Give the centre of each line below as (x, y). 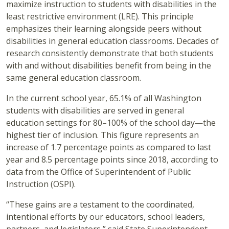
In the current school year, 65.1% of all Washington (104, 98)
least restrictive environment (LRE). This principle (100, 17)
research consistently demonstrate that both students (110, 53)
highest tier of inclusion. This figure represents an (102, 135)
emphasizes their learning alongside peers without (104, 29)
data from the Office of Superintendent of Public (98, 172)
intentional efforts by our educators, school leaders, (106, 217)
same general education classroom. (74, 78)
